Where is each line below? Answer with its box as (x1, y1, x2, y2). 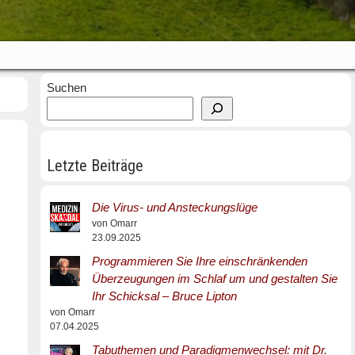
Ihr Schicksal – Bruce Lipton (91, 289, 237, 303)
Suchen (46, 81, 86, 94)
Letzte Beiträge (46, 156, 143, 175)
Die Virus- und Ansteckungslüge (91, 200, 258, 214)
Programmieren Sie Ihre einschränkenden (91, 254, 307, 268)
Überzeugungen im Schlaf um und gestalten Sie (91, 272, 338, 285)
